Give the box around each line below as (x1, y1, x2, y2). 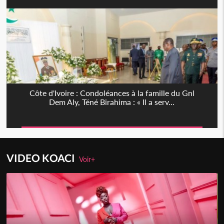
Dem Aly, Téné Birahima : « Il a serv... (49, 96, 175, 106)
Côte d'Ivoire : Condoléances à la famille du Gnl (29, 87, 194, 97)
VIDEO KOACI (6, 151, 79, 164)
